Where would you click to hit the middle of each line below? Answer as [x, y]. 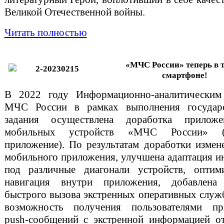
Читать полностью [45, 32]
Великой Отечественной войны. [77, 12]
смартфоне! [184, 75]
